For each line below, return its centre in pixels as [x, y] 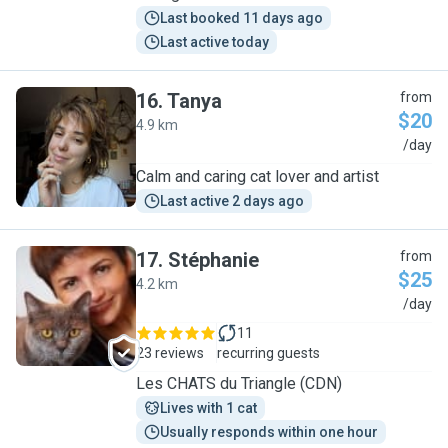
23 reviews [170, 353]
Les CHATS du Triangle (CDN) [239, 383]
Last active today [214, 42]
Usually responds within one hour [269, 432]
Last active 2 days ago [232, 201]
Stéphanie [213, 260]
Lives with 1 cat [208, 408]
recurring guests [268, 353]
